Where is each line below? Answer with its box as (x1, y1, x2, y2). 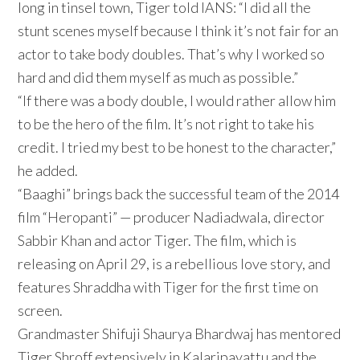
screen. (18, 301, 63, 320)
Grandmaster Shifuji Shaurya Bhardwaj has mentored (18, 325, 342, 343)
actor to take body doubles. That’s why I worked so (18, 45, 325, 63)
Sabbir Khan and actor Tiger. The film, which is (18, 231, 297, 250)
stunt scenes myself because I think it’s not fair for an (18, 22, 339, 40)
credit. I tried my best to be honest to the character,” (18, 138, 337, 157)
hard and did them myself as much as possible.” (18, 68, 299, 87)
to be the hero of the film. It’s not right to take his (18, 115, 315, 133)
